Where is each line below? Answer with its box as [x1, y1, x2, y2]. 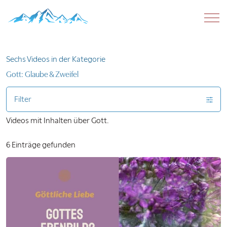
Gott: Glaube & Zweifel [6, 70, 79, 79]
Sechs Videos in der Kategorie [6, 55, 105, 64]
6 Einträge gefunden [6, 140, 75, 149]
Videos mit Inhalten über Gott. [6, 116, 109, 125]
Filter [14, 95, 31, 104]
